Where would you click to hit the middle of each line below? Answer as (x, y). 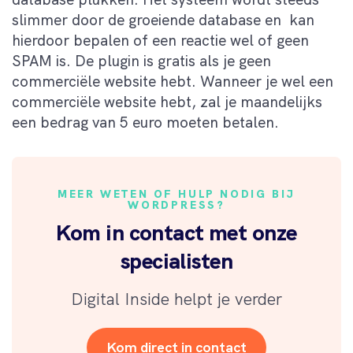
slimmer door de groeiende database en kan (163, 20)
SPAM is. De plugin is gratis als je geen (141, 61)
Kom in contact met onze (176, 233)
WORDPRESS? (176, 205)
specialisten (176, 261)
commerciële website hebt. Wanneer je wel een (173, 82)
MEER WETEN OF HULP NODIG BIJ (176, 194)
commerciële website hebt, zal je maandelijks (167, 102)
